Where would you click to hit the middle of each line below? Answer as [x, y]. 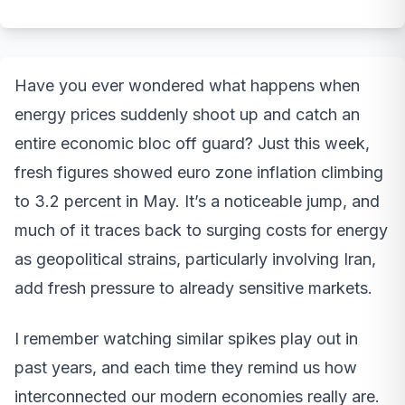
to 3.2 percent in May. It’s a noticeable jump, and [197, 201]
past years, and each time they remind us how [186, 367]
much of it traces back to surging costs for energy [201, 230]
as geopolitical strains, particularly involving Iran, [195, 259]
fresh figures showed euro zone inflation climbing [199, 172]
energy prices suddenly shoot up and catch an [187, 114]
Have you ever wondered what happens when [187, 85]
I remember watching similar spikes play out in [186, 338]
